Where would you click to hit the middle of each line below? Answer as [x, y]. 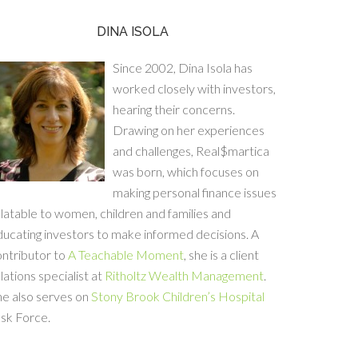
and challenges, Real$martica [191, 151]
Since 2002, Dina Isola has [183, 68]
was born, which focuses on [186, 171]
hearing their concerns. [174, 109]
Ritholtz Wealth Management [184, 275]
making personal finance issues [195, 192]
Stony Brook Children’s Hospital [178, 296]
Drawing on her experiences [189, 130]
